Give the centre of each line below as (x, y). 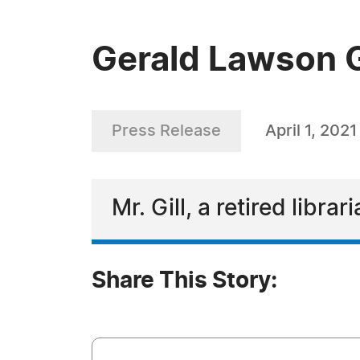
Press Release (166, 131)
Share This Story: (184, 281)
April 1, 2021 (311, 131)
